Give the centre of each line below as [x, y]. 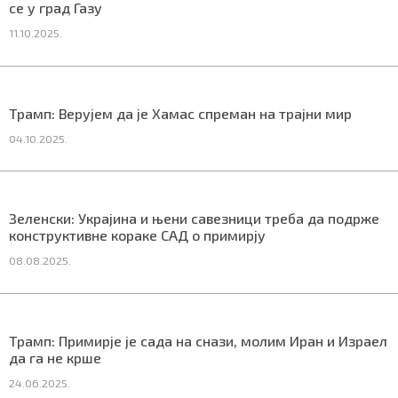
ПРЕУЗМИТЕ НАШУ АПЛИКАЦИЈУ [267, 139]
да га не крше [55, 357]
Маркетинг [81, 76]
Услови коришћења [198, 76]
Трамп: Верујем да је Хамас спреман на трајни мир [180, 113]
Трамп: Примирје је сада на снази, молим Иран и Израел [198, 340]
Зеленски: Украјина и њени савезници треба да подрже [194, 219]
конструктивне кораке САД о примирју [137, 235]
